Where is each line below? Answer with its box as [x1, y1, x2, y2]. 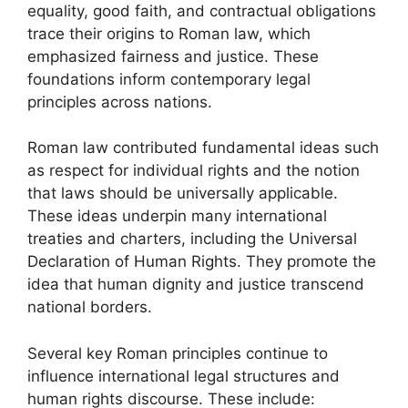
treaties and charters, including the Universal [27, 229, 357, 248]
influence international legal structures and [27, 366, 340, 385]
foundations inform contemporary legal [27, 69, 311, 88]
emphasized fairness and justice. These [27, 46, 319, 66]
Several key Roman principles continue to [27, 343, 328, 362]
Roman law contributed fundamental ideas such [27, 138, 379, 157]
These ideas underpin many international [27, 207, 327, 225]
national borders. [27, 298, 152, 316]
